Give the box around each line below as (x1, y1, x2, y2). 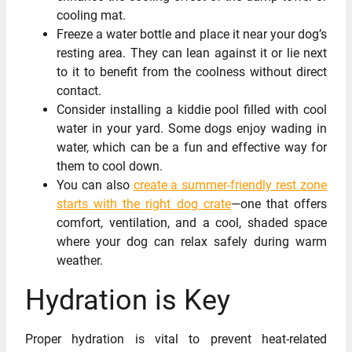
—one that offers (230, 196, 328, 212)
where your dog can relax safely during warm (57, 234, 327, 250)
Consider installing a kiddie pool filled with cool (57, 102, 327, 118)
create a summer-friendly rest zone (133, 178, 328, 193)
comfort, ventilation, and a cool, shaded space (57, 215, 327, 231)
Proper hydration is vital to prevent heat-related (25, 331, 327, 346)
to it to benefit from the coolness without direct (57, 64, 327, 80)
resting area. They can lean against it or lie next (57, 46, 327, 61)
